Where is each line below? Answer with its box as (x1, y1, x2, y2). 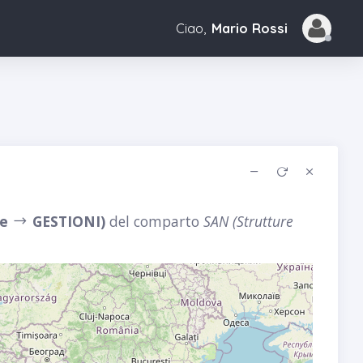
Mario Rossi (211, 20, 288, 37)
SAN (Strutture (203, 211, 293, 231)
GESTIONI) (28, 211, 105, 231)
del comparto (105, 211, 203, 231)
